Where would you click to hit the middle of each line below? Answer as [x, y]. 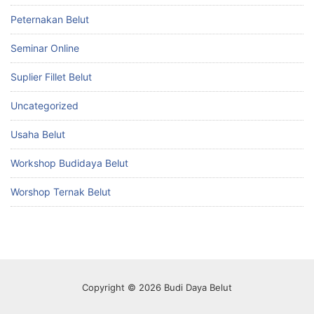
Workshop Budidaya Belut [69, 163]
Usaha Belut [38, 135]
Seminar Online [45, 48]
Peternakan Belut [50, 20]
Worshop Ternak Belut [61, 192]
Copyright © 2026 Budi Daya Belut [157, 288]
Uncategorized [45, 106]
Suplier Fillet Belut [51, 77]
